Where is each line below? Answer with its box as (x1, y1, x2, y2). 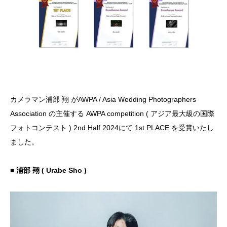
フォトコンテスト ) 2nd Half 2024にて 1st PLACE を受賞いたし (10, 124, 214, 132)
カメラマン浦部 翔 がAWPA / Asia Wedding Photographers (10, 95, 196, 104)
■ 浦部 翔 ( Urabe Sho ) (10, 166, 87, 175)
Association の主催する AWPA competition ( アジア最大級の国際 (10, 109, 214, 118)
